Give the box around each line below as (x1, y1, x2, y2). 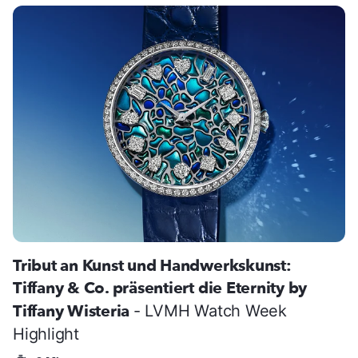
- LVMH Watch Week (133, 300, 287, 320)
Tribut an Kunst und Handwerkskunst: (13, 254, 292, 276)
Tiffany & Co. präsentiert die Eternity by (13, 276, 308, 299)
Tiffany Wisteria (13, 300, 133, 322)
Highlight (13, 324, 79, 344)
